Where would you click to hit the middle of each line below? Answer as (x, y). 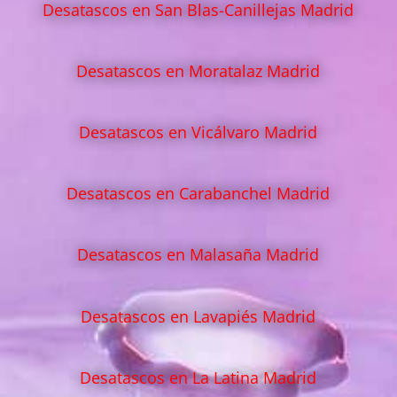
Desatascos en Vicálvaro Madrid (198, 132)
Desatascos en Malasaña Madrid (198, 255)
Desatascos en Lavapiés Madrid (198, 316)
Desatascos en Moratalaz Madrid (198, 70)
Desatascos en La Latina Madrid (198, 377)
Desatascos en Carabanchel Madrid (198, 194)
